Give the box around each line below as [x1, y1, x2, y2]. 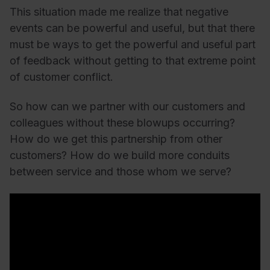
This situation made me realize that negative [10, 5, 228, 18]
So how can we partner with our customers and [10, 100, 245, 113]
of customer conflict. [10, 70, 116, 83]
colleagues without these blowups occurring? [10, 116, 235, 130]
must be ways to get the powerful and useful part [10, 37, 256, 51]
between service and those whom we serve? [10, 165, 231, 178]
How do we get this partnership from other [10, 133, 222, 146]
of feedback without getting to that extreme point [10, 54, 256, 67]
